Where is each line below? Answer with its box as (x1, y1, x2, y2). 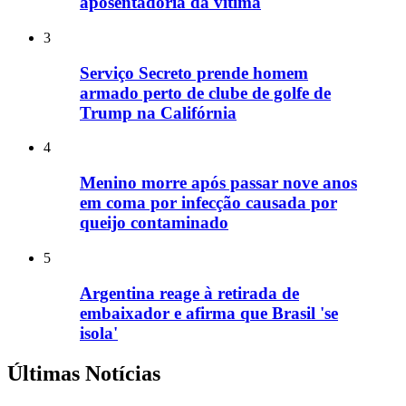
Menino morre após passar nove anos (80, 173, 357, 193)
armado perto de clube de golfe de (80, 82, 331, 102)
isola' (80, 323, 118, 343)
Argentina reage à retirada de (80, 283, 299, 303)
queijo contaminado (80, 213, 228, 233)
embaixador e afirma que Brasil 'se (80, 303, 338, 323)
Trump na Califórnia (80, 102, 237, 122)
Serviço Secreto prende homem (80, 63, 308, 82)
